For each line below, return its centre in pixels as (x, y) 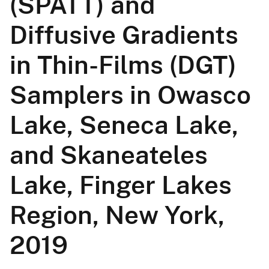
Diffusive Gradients (124, 35)
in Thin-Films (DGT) (123, 65)
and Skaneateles (109, 155)
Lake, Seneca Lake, (124, 125)
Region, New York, (117, 215)
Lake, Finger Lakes (121, 185)
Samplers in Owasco (130, 95)
